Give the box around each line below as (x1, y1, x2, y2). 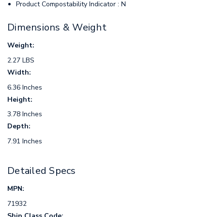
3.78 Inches (7, 109, 42, 119)
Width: (7, 68, 31, 77)
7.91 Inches (7, 137, 42, 146)
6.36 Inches (7, 82, 42, 92)
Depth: (7, 122, 31, 131)
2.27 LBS (7, 56, 34, 65)
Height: (7, 94, 32, 104)
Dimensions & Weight (7, 20, 107, 34)
